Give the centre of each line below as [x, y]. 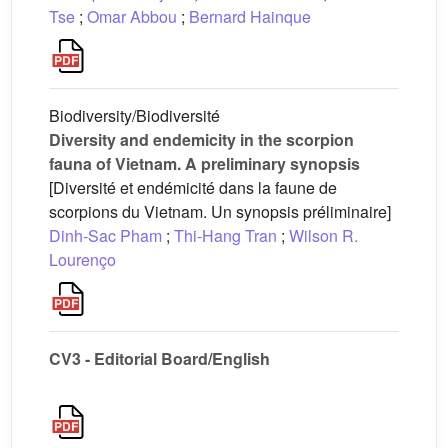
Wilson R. [323, 235]
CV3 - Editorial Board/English [159, 358]
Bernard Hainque [250, 16]
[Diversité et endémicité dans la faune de [193, 187]
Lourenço [82, 259]
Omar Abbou [132, 16]
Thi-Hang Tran [225, 235]
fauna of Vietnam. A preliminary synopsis [204, 163]
